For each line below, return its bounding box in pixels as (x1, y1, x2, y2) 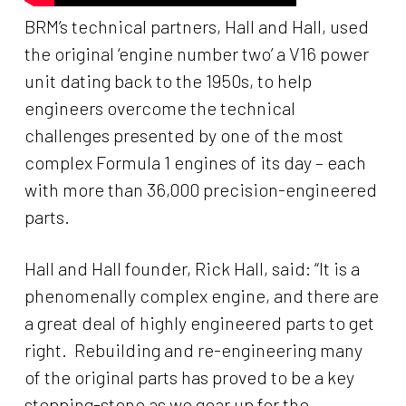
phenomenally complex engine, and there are (24, 285, 379, 306)
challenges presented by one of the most (24, 124, 343, 146)
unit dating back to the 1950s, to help (24, 70, 312, 92)
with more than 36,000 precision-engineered (24, 179, 377, 200)
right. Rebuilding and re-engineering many (24, 339, 362, 361)
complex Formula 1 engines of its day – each (24, 151, 366, 173)
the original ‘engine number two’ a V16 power (24, 43, 369, 64)
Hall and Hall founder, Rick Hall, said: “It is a (24, 257, 360, 279)
